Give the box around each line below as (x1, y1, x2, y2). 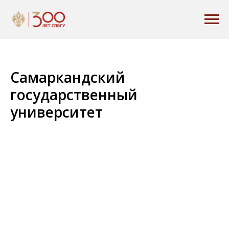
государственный (10, 85, 138, 104)
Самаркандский (10, 67, 125, 87)
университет (10, 102, 103, 122)
